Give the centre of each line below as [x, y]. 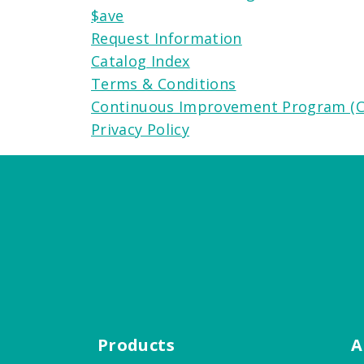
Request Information [167, 38]
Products [136, 344]
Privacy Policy [141, 129]
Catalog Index [141, 61]
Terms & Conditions [164, 83]
